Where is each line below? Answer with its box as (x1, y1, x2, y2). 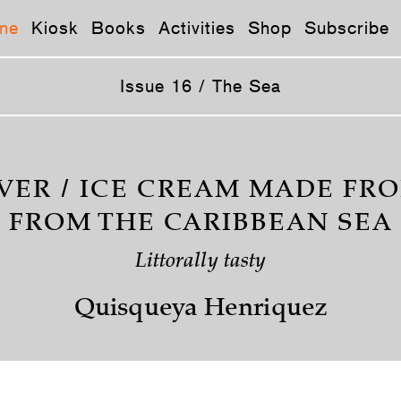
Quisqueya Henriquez (74, 297, 327, 322)
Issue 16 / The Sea (120, 75, 281, 97)
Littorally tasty (134, 252, 267, 272)
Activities (158, 17, 235, 38)
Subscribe (304, 17, 389, 38)
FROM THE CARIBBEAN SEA (8, 212, 393, 237)
